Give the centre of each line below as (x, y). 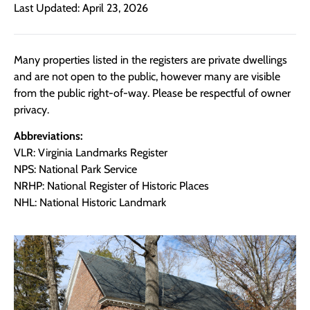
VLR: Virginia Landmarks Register (91, 153)
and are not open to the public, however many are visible (147, 76)
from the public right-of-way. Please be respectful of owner (152, 93)
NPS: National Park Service (75, 170)
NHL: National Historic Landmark (90, 203)
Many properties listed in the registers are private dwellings (151, 60)
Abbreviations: (48, 136)
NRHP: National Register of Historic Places (111, 186)
